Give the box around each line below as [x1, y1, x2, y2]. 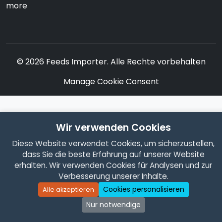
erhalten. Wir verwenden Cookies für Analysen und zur [14, 160, 212, 170]
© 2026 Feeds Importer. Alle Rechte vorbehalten [16, 56, 206, 68]
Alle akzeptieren [42, 185, 94, 194]
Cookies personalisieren [103, 184, 184, 194]
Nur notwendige [86, 200, 141, 210]
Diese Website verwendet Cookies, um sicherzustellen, [12, 138, 215, 149]
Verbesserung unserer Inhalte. [58, 171, 168, 181]
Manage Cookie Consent [63, 76, 159, 88]
